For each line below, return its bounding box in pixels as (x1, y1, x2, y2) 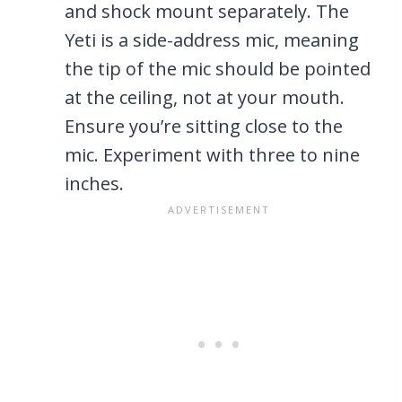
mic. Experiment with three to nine (65, 143, 360, 168)
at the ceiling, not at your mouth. (65, 85, 345, 110)
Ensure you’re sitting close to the (65, 114, 343, 139)
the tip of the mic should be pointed (65, 57, 371, 82)
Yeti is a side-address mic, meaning (65, 28, 359, 53)
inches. (65, 171, 124, 197)
